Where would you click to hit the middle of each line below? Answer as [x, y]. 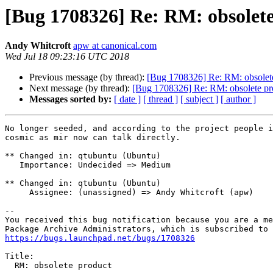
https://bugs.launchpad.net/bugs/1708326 [100, 238]
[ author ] [238, 99]
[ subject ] [199, 99]
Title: [19, 257]
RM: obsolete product [10, 266]
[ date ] [127, 99]
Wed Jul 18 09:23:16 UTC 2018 [67, 57]
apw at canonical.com [115, 46]
